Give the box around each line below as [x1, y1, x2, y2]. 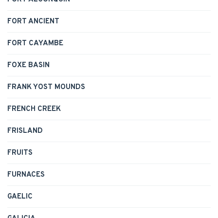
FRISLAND [7, 127, 43, 136]
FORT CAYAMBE [7, 39, 63, 49]
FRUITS [7, 148, 33, 158]
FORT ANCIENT [7, 17, 59, 27]
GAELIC [7, 192, 33, 202]
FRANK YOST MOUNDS [7, 83, 85, 92]
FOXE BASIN [7, 61, 50, 71]
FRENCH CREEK [7, 105, 61, 114]
